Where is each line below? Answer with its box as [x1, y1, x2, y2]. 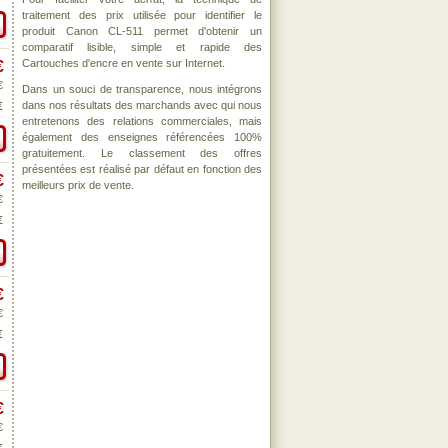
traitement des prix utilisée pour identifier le [22, 9, 262, 21]
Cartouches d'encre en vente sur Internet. [22, 57, 225, 69]
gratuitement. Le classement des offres [22, 147, 262, 159]
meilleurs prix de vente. [22, 179, 134, 191]
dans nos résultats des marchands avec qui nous [22, 99, 262, 111]
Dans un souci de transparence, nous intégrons [22, 83, 262, 95]
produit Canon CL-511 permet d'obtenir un [22, 25, 262, 37]
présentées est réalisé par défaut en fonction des [22, 163, 262, 175]
